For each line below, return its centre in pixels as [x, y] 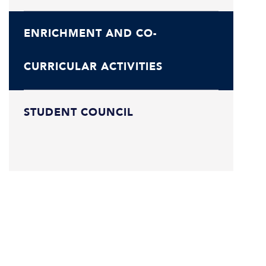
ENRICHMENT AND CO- [90, 33]
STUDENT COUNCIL [79, 112]
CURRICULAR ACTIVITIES [93, 66]
